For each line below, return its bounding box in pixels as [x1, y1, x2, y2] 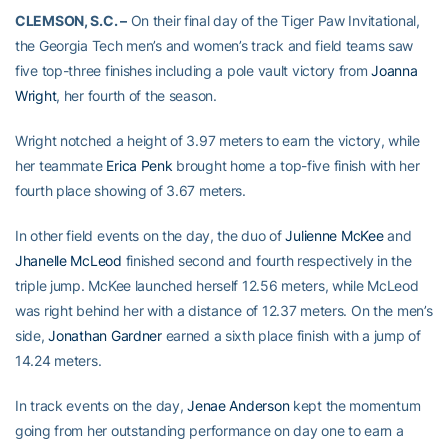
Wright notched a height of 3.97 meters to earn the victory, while [15, 132, 420, 149]
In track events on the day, [15, 397, 188, 414]
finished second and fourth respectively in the [121, 252, 412, 269]
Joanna [371, 62, 418, 79]
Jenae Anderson [187, 397, 290, 414]
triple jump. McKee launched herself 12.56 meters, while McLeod [15, 277, 419, 294]
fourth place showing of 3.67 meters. [15, 182, 246, 199]
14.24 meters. [15, 352, 102, 369]
